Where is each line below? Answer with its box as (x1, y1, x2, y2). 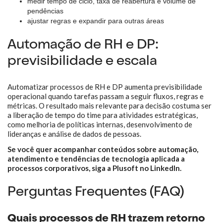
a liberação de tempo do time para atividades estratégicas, (7, 111, 198, 119)
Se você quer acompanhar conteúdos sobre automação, (7, 145, 198, 154)
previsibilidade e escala (7, 55, 157, 69)
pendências (27, 7, 63, 15)
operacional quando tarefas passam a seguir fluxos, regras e (7, 92, 204, 101)
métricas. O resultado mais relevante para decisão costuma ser (7, 101, 212, 110)
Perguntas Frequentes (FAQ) (7, 186, 184, 200)
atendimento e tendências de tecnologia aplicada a (7, 154, 185, 163)
